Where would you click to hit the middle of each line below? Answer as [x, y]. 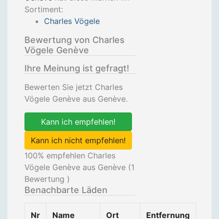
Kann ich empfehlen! [78, 122]
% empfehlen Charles [77, 155]
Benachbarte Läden [66, 190]
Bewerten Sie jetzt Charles [74, 87]
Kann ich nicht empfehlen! [78, 140]
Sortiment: [44, 9]
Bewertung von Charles [75, 40]
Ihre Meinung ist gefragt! [77, 68]
